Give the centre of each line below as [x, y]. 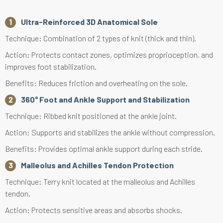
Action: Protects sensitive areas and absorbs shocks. [94, 210]
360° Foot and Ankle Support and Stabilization [105, 100]
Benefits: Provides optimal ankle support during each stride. [104, 149]
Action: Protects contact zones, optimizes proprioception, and [109, 55]
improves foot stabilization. [51, 67]
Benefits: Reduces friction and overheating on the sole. [96, 83]
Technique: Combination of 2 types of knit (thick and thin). [101, 38]
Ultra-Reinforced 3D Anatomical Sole [89, 22]
